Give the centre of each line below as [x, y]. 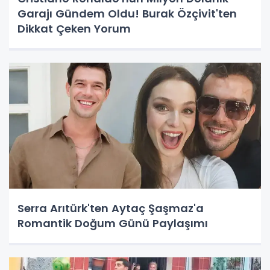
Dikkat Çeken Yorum [74, 28]
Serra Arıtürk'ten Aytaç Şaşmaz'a [111, 208]
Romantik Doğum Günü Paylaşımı [113, 223]
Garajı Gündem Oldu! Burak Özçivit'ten [127, 13]
